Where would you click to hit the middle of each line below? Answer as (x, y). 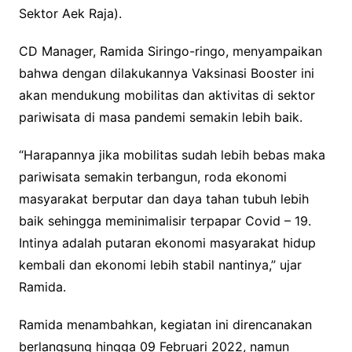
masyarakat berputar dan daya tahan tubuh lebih (163, 199)
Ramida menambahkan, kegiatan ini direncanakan (165, 325)
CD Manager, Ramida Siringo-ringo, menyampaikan (170, 51)
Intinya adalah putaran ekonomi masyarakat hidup (167, 243)
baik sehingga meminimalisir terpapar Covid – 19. (165, 221)
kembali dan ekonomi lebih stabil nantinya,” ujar (160, 265)
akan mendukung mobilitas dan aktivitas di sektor (167, 95)
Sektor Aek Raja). (70, 14)
